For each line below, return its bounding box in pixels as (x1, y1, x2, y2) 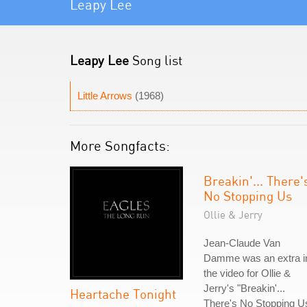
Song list (129, 52, 182, 68)
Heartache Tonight (70, 286, 176, 302)
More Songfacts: (70, 137, 170, 154)
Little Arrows (77, 90, 132, 101)
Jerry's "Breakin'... (204, 282, 285, 294)
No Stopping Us (204, 188, 292, 204)
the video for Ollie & (204, 267, 291, 279)
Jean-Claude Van (204, 237, 280, 249)
